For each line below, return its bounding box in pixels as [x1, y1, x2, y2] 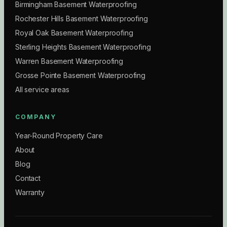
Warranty [15, 188, 45, 197]
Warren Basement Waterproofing [15, 57, 123, 65]
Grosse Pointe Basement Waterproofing [15, 71, 145, 80]
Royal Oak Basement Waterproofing [15, 28, 133, 37]
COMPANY [15, 113, 57, 121]
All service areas [15, 85, 69, 94]
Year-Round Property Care [15, 131, 103, 140]
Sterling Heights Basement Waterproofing [15, 43, 151, 51]
